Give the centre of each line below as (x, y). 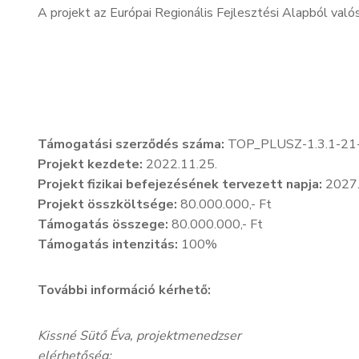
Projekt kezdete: (90, 164)
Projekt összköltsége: (109, 204)
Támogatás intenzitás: (109, 244)
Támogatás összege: (103, 224)
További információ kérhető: (124, 290)
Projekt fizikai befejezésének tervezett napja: (180, 184)
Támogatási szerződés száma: (131, 144)
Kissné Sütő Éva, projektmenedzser (139, 336)
